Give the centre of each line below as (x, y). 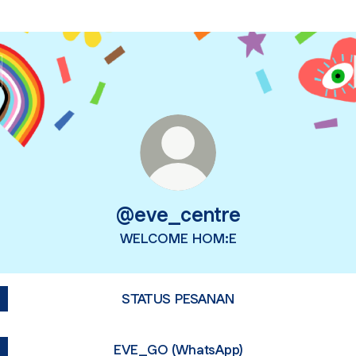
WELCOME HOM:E (178, 238)
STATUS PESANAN (178, 298)
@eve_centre (178, 214)
